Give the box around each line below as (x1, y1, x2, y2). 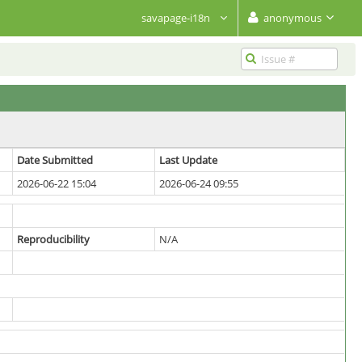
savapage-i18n (139, 11, 215, 25)
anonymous (263, 11, 322, 25)
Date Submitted (17, 153, 93, 167)
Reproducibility (17, 232, 90, 246)
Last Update (159, 153, 217, 167)
